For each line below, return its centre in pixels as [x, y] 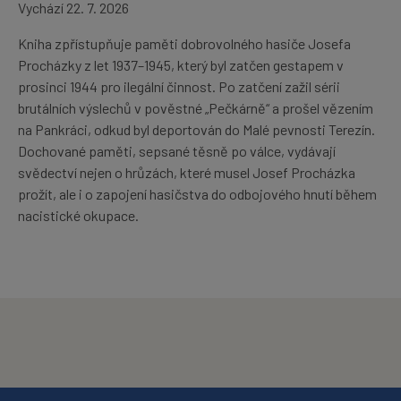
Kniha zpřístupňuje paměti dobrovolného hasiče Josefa [184, 43]
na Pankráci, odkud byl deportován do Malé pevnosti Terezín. [196, 129]
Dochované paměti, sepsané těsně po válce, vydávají [177, 150]
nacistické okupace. [78, 215]
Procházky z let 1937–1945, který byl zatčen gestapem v [181, 64]
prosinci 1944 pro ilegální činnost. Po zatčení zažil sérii [179, 86]
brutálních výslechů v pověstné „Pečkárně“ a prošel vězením [196, 107]
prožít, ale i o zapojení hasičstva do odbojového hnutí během [197, 193]
